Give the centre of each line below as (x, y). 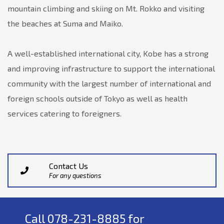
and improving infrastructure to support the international (111, 68)
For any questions (75, 175)
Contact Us (68, 166)
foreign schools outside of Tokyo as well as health (97, 98)
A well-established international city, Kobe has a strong (108, 53)
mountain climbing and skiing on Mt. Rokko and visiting (106, 8)
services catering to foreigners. (64, 113)
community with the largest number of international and (109, 83)
